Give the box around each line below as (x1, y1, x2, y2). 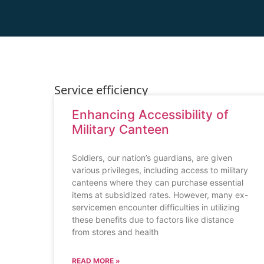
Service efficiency (54, 81, 148, 98)
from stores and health (72, 227, 159, 237)
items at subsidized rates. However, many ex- (72, 190, 248, 200)
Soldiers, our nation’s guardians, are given (72, 153, 232, 163)
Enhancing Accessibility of (72, 107, 229, 123)
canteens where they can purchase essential (72, 177, 243, 188)
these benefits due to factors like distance (72, 214, 234, 225)
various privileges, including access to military (72, 165, 248, 176)
